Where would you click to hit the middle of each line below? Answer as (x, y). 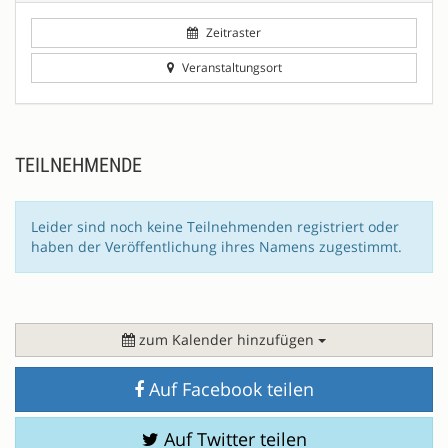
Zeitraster (232, 32)
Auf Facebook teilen (229, 388)
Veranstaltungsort (230, 67)
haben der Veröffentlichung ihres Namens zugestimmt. (216, 246)
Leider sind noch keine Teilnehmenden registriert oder (215, 226)
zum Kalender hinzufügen (226, 339)
